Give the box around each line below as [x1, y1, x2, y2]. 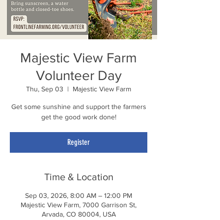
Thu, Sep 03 [26, 84, 63, 93]
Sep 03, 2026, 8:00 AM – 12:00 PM [25, 191, 132, 199]
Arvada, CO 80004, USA [41, 210, 116, 218]
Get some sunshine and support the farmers [11, 102, 146, 110]
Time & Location [44, 171, 113, 182]
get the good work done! [41, 112, 116, 121]
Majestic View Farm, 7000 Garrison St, [21, 200, 137, 209]
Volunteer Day [35, 67, 122, 83]
